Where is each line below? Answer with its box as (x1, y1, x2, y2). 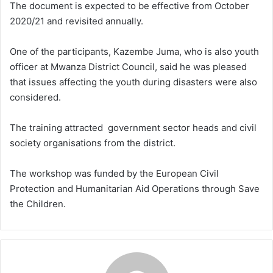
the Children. (10, 197, 66, 210)
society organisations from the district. (10, 136, 175, 149)
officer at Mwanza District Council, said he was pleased (10, 60, 247, 73)
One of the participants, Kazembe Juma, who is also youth (10, 45, 259, 57)
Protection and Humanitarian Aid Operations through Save (10, 182, 260, 194)
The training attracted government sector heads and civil (10, 121, 257, 133)
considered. (10, 91, 61, 103)
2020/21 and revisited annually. (10, 15, 143, 27)
